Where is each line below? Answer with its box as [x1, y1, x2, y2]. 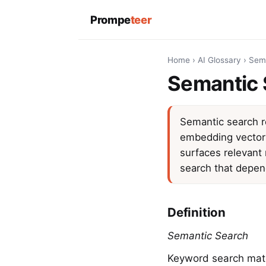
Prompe [90, 12, 131, 26]
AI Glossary [198, 55, 241, 65]
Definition [167, 205, 226, 220]
